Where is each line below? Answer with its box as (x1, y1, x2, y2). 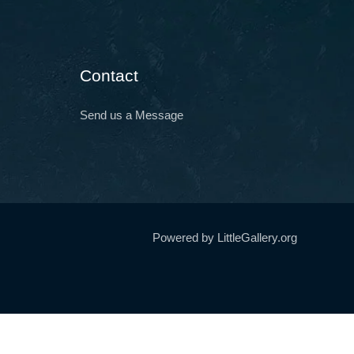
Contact (80, 66, 138, 85)
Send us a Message (80, 108, 183, 122)
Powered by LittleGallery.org (153, 231, 297, 245)
